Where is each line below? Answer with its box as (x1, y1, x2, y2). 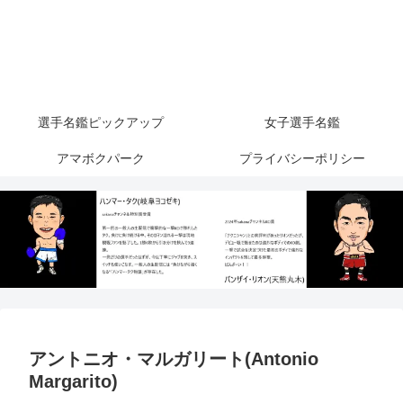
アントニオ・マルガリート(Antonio (29, 349, 318, 370)
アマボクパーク (57, 151, 145, 166)
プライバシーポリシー (239, 151, 365, 166)
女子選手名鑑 (264, 115, 340, 130)
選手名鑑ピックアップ (38, 115, 164, 130)
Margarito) (29, 372, 118, 392)
